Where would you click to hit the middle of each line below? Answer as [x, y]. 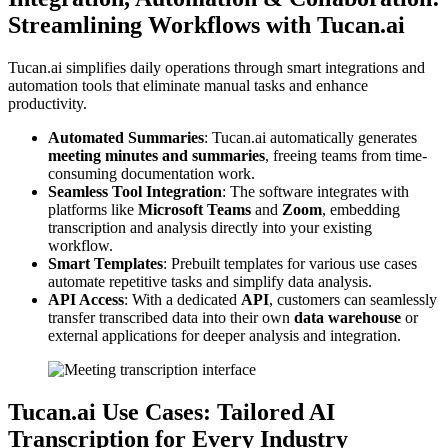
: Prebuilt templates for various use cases [290, 263]
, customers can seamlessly [353, 299]
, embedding [361, 209]
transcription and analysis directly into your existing [210, 227]
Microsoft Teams [194, 209]
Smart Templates [105, 263]
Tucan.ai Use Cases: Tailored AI [171, 411]
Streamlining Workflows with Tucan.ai [206, 24]
